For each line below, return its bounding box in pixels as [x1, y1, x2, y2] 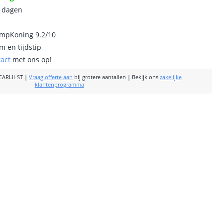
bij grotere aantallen [73, 74, 126, 81]
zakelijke [160, 74, 182, 81]
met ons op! [10, 55, 52, 64]
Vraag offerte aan [29, 74, 73, 81]
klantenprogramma [34, 81, 84, 88]
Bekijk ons [132, 74, 159, 81]
